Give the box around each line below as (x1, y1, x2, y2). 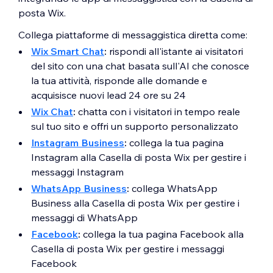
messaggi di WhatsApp (31, 211, 138, 224)
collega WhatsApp (132, 182, 218, 195)
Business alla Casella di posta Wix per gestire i (31, 197, 239, 210)
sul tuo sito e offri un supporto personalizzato (31, 120, 238, 133)
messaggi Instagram (31, 166, 126, 179)
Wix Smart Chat (31, 45, 104, 58)
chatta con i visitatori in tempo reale (78, 105, 240, 118)
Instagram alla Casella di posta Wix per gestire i (31, 151, 246, 164)
